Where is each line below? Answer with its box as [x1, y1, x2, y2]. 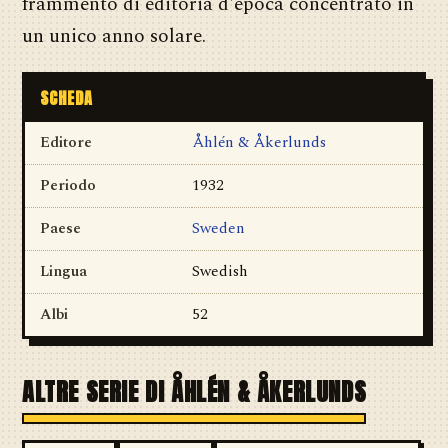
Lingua [40, 260, 87, 283]
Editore [40, 131, 92, 154]
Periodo [40, 174, 96, 197]
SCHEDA [40, 86, 93, 110]
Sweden [192, 217, 245, 240]
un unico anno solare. [22, 22, 206, 51]
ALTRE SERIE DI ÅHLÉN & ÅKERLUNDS [22, 374, 367, 410]
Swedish [192, 260, 248, 283]
